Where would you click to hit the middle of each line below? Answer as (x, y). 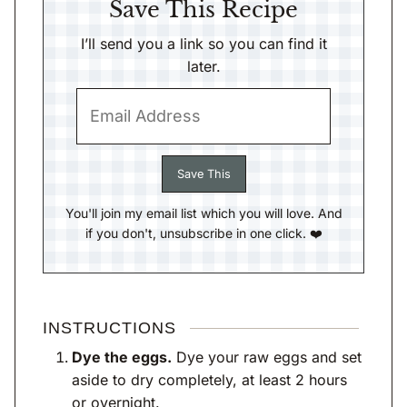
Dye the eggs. (122, 357)
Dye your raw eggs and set (267, 357)
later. (203, 67)
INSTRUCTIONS (109, 328)
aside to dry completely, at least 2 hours (209, 380)
